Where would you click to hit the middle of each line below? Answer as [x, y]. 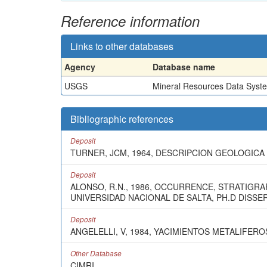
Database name [184, 66]
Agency [80, 66]
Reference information [130, 21]
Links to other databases [122, 46]
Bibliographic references [122, 119]
